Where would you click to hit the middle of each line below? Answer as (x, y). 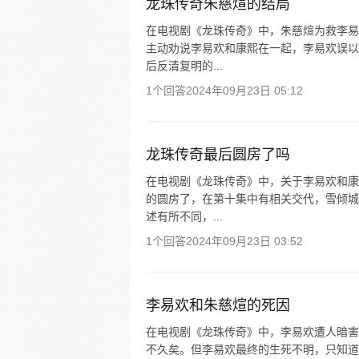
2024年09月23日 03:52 (244, 241)
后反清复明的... (184, 66)
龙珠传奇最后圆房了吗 (218, 155)
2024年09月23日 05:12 (244, 91)
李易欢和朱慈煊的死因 (218, 305)
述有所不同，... (184, 216)
